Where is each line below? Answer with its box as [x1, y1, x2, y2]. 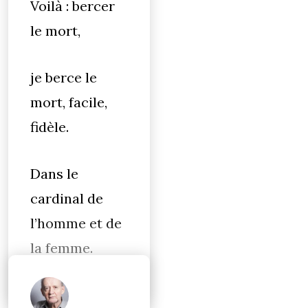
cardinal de [30, 190, 103, 207]
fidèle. [30, 118, 69, 135]
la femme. [30, 239, 93, 256]
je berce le [30, 69, 97, 86]
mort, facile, [30, 93, 107, 111]
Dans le [30, 165, 78, 182]
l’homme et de [30, 214, 122, 232]
